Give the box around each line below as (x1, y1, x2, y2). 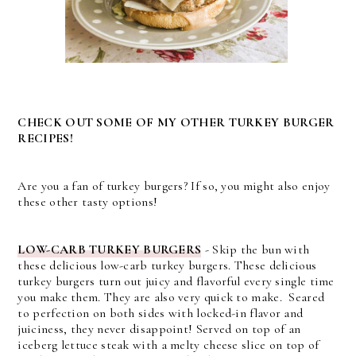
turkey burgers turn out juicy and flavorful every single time (17, 273, 335, 289)
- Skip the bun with (201, 241, 310, 257)
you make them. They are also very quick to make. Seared (17, 288, 325, 305)
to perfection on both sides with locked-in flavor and (17, 304, 304, 321)
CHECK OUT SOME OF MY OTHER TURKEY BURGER (17, 114, 335, 130)
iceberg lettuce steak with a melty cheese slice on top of (17, 336, 319, 353)
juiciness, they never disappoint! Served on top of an (17, 320, 301, 337)
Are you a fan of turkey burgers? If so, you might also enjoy (17, 177, 331, 194)
